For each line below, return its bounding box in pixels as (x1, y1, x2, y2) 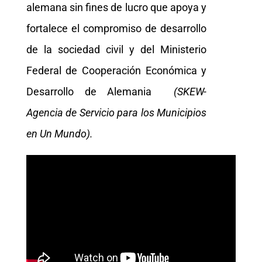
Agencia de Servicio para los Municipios (26, 106, 207, 119)
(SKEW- (163, 85, 207, 98)
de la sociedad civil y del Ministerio (26, 43, 207, 56)
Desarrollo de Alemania (26, 85, 163, 98)
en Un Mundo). (26, 127, 93, 140)
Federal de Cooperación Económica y (26, 64, 207, 77)
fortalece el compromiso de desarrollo (26, 22, 207, 35)
